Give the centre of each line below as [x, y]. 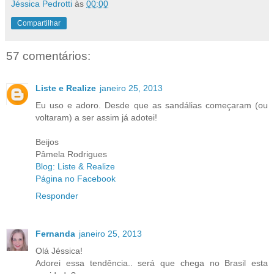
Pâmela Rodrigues [71, 154]
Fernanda [55, 233]
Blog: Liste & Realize [75, 166]
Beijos [47, 142]
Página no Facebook [76, 178]
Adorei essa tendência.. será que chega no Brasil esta [152, 263]
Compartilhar [39, 24]
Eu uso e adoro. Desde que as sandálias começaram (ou [152, 105]
